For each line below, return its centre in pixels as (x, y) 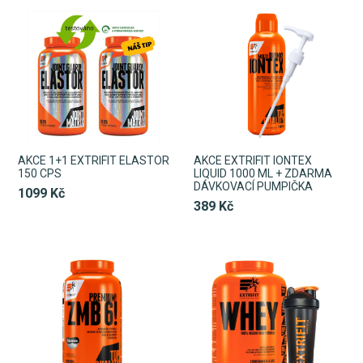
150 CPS (40, 173)
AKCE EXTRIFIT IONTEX (253, 160)
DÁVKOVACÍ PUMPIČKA (253, 186)
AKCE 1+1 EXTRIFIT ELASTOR (94, 160)
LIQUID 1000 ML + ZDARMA (263, 173)
